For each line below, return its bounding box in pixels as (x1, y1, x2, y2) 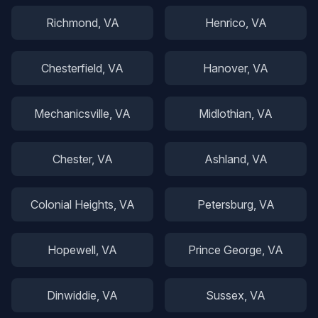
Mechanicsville (34, 106, 109, 121)
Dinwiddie (47, 288, 97, 302)
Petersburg (197, 197, 253, 212)
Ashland (204, 152, 246, 166)
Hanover (203, 61, 247, 75)
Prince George (188, 243, 262, 257)
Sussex (206, 288, 244, 302)
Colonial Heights (30, 197, 114, 212)
